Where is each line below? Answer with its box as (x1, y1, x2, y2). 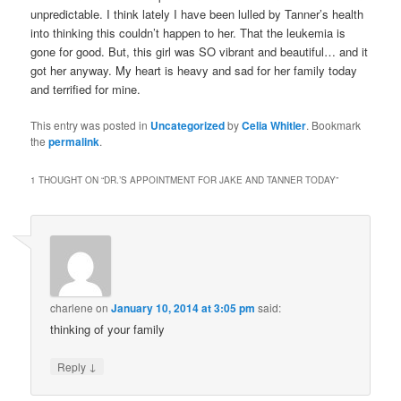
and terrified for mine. (30, 81, 141, 98)
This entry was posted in (30, 117, 151, 133)
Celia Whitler (242, 117, 307, 134)
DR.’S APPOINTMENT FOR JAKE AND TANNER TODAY (104, 174, 337, 187)
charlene (50, 299, 94, 315)
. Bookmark (306, 117, 362, 133)
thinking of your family (50, 320, 166, 337)
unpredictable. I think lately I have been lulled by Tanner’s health (30, 5, 364, 23)
